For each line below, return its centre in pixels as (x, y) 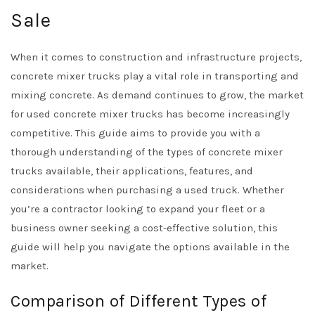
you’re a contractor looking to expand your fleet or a (138, 209)
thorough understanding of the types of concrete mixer (147, 152)
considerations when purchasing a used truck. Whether (147, 190)
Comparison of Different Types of (139, 301)
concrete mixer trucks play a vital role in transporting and (155, 76)
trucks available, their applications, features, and (132, 171)
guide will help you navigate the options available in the (150, 247)
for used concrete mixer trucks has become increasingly (150, 114)
